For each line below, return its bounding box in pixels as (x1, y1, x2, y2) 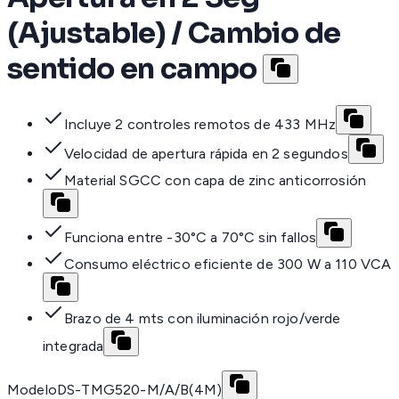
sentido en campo (7, 50, 257, 86)
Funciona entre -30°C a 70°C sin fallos (64, 229, 317, 247)
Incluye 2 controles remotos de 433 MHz (64, 116, 337, 134)
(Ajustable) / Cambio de (7, 14, 341, 51)
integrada (43, 338, 104, 355)
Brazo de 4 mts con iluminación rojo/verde (64, 310, 341, 328)
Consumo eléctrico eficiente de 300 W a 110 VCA (64, 256, 392, 273)
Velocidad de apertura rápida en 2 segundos (64, 145, 348, 163)
